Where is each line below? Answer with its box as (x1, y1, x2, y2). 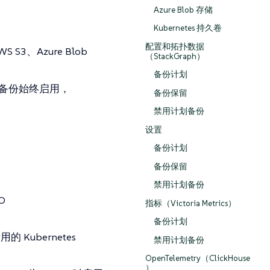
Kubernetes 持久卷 (153, 23, 222, 34)
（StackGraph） (145, 51, 205, 61)
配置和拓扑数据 (145, 41, 204, 52)
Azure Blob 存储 (153, 4, 213, 15)
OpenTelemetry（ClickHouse (145, 253, 250, 264)
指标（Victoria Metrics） (145, 198, 236, 209)
